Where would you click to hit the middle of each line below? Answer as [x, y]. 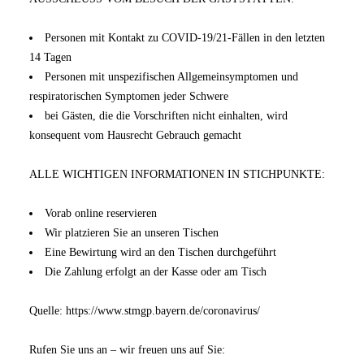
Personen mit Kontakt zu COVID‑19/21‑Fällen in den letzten [185, 38]
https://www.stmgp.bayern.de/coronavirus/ [163, 311]
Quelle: [48, 311]
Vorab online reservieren [101, 213]
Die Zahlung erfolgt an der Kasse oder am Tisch [156, 272]
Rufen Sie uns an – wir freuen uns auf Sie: [128, 350]
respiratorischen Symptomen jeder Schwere [129, 96]
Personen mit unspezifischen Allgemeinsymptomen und [172, 77]
